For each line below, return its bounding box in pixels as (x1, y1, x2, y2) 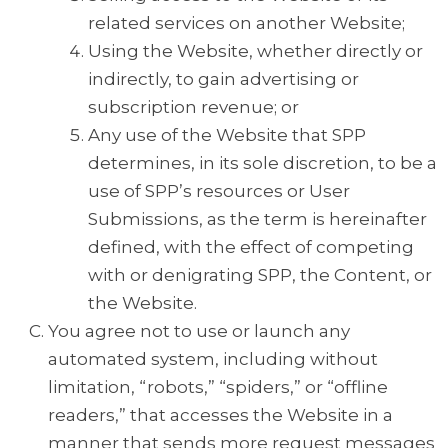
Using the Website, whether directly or (88, 41, 423, 62)
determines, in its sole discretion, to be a (88, 153, 437, 174)
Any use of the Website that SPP (88, 125, 366, 146)
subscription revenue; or (88, 97, 299, 118)
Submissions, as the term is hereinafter (88, 209, 427, 230)
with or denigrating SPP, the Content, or (88, 265, 432, 286)
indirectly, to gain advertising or (88, 69, 359, 90)
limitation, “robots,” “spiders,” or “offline (48, 377, 388, 398)
